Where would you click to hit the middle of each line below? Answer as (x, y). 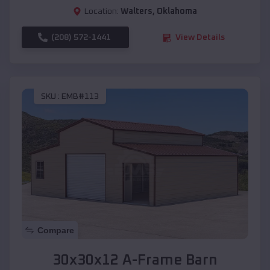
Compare (56, 231)
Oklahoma (177, 12)
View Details (200, 38)
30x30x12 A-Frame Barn (135, 261)
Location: (102, 12)
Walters (137, 12)
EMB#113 (80, 96)
